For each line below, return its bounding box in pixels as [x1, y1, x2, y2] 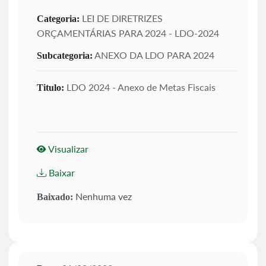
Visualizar [46, 142, 88, 154]
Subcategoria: [37, 50, 93, 61]
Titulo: [37, 82, 64, 93]
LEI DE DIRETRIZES [80, 12, 163, 24]
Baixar [46, 166, 75, 178]
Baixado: [37, 191, 73, 202]
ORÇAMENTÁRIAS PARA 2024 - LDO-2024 [37, 27, 219, 39]
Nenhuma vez [73, 190, 132, 202]
